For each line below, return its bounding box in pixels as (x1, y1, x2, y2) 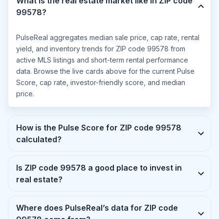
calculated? (16, 134, 62, 144)
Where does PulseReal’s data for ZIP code (16, 203, 178, 213)
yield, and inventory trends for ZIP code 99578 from (16, 44, 185, 53)
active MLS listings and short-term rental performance (16, 56, 188, 64)
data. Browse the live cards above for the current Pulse (16, 67, 195, 75)
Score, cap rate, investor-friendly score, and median (16, 78, 185, 87)
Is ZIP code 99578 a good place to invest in (16, 163, 60, 173)
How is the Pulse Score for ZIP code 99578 (16, 123, 155, 132)
